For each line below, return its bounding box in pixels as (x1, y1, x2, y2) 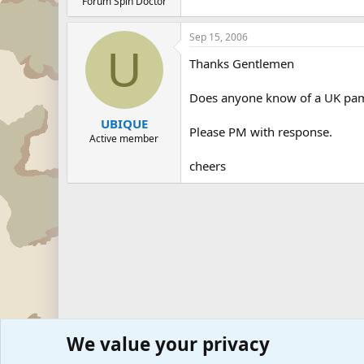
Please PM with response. (189, 123, 332, 140)
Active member (89, 131, 158, 145)
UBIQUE (100, 115, 148, 132)
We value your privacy (67, 331, 270, 357)
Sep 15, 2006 (189, 30, 248, 44)
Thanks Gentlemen (189, 55, 294, 71)
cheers (189, 158, 226, 174)
